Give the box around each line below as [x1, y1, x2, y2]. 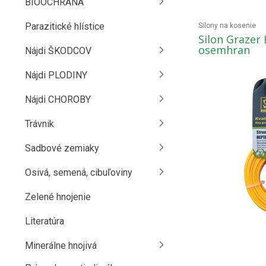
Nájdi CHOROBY [25, 94, 91, 105]
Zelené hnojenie [25, 191, 91, 202]
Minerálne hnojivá [25, 240, 97, 251]
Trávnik [25, 118, 54, 129]
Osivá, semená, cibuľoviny [25, 167, 132, 178]
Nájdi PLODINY [25, 69, 87, 81]
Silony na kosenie [198, 21, 256, 30]
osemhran [198, 43, 250, 57]
